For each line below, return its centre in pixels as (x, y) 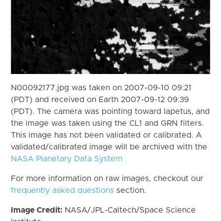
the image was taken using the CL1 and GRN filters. (108, 123)
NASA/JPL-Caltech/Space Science (130, 210)
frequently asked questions (63, 190)
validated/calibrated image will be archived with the (109, 147)
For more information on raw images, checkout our (107, 178)
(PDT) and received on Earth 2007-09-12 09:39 (100, 99)
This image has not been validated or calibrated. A (107, 135)
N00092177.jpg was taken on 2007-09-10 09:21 (101, 88)
